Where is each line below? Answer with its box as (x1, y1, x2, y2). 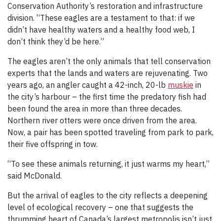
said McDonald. (7, 171, 62, 181)
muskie (168, 80, 193, 90)
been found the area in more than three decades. (7, 104, 182, 114)
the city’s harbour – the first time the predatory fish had (7, 92, 206, 102)
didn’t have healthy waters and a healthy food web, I (7, 25, 195, 35)
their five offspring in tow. (7, 139, 98, 149)
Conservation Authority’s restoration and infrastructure (7, 1, 203, 11)
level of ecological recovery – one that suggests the (7, 202, 193, 213)
